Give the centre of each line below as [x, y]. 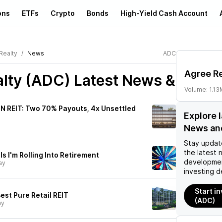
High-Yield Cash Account [164, 13]
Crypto [63, 13]
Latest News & [123, 80]
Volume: [197, 89]
